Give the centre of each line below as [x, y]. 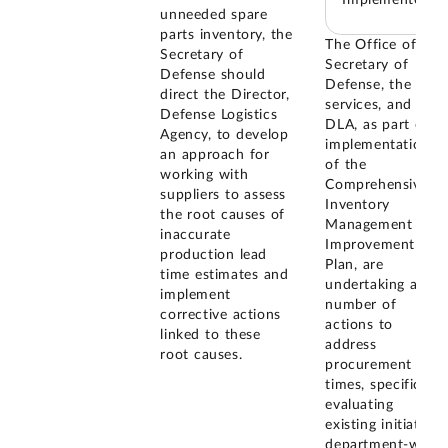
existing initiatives [385, 425]
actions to [359, 325]
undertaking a [371, 285]
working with [204, 174]
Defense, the [368, 85]
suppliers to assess [223, 194]
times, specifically [384, 385]
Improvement [370, 245]
